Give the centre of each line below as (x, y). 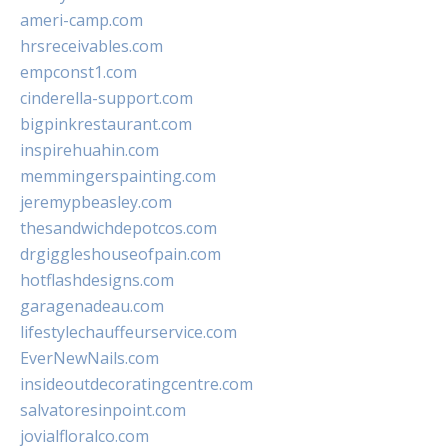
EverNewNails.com (89, 358)
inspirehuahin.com (89, 150)
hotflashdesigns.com (97, 280)
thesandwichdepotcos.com (118, 228)
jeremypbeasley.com (96, 202)
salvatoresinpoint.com (103, 410)
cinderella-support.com (106, 98)
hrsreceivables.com (91, 46)
